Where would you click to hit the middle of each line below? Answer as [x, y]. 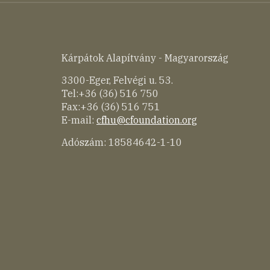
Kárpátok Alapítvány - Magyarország [145, 58]
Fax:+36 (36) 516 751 [111, 106]
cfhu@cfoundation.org [147, 120]
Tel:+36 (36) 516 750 [110, 93]
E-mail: [79, 120]
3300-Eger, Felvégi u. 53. [118, 80]
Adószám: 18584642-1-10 [122, 142]
